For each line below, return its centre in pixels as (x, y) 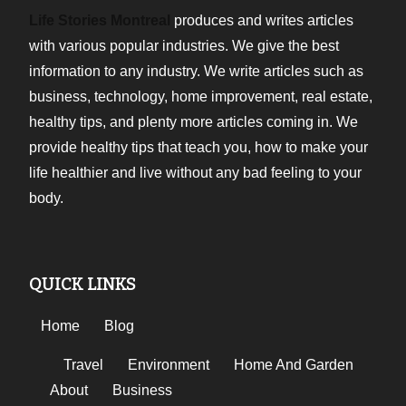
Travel (84, 364)
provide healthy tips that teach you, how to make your (199, 147)
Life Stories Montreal (100, 20)
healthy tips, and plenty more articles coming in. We (194, 121)
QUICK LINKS (83, 284)
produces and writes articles (262, 20)
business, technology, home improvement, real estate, (201, 96)
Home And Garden (294, 364)
